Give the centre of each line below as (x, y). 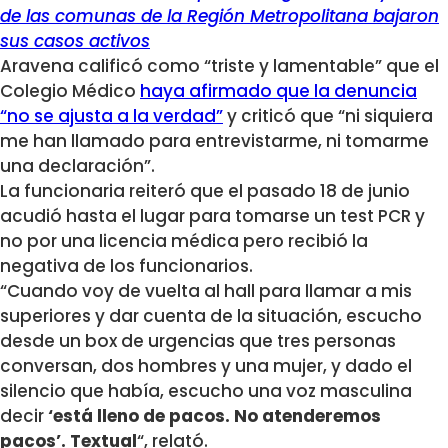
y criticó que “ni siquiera (328, 116)
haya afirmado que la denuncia (278, 91)
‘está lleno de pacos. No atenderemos (212, 416)
